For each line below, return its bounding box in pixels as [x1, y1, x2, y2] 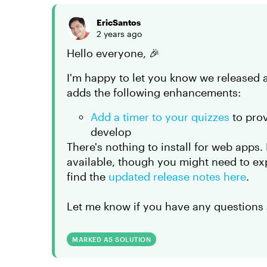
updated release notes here [108, 170, 246, 183]
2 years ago [97, 29, 142, 39]
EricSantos [97, 17, 141, 27]
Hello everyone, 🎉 [67, 46, 160, 60]
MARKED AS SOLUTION [72, 235, 151, 243]
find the [67, 170, 108, 183]
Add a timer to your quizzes [91, 110, 229, 123]
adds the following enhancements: [67, 86, 241, 99]
